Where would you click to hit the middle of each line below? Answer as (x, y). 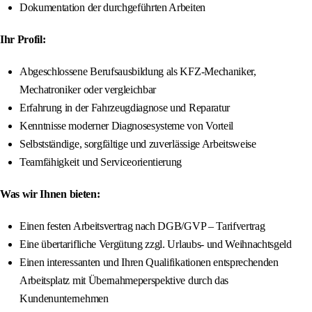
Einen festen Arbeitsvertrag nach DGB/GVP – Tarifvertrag (142, 226)
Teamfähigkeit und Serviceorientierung (101, 162)
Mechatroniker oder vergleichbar (88, 90)
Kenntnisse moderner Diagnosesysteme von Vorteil (126, 126)
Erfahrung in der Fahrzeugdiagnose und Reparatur (125, 108)
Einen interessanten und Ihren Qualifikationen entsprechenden (149, 263)
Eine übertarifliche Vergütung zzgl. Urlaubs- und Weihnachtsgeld (156, 244)
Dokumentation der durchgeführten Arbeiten (112, 8)
